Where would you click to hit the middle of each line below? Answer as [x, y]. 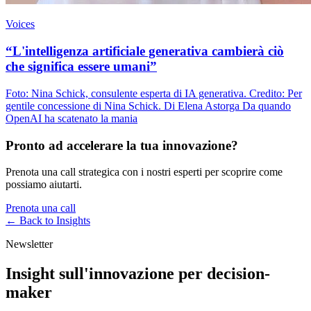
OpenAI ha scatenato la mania [72, 118]
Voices [20, 24]
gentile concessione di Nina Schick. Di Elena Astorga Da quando [148, 106]
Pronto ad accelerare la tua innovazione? [122, 145]
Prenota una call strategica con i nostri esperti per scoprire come [144, 172]
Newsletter [29, 244]
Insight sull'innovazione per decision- [138, 274]
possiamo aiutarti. [44, 185]
